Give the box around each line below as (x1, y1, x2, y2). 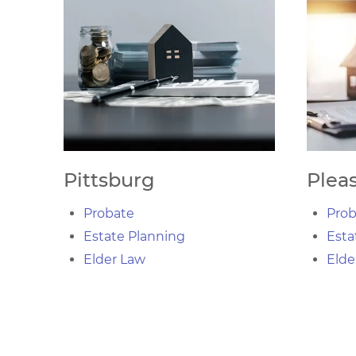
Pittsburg (64, 168, 155, 192)
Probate (83, 206, 134, 221)
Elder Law (83, 252, 145, 267)
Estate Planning (83, 229, 185, 244)
